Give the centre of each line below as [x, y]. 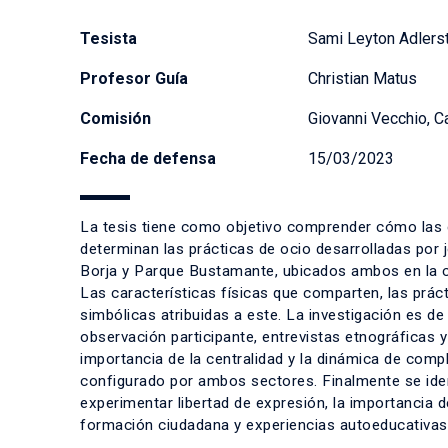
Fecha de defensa [148, 158]
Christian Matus [362, 78]
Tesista [108, 38]
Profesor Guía [134, 78]
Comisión [115, 118]
